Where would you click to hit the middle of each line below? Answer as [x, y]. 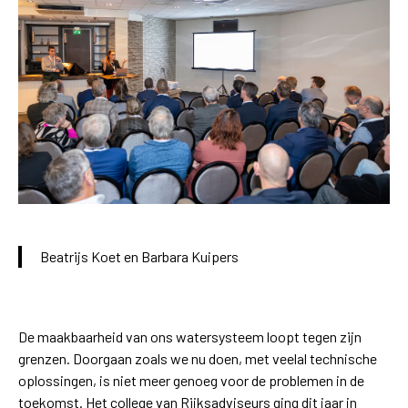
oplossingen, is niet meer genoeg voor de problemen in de [191, 381]
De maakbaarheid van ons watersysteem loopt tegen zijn [190, 337]
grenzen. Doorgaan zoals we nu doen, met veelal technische [198, 359]
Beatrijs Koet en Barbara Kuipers [139, 257]
